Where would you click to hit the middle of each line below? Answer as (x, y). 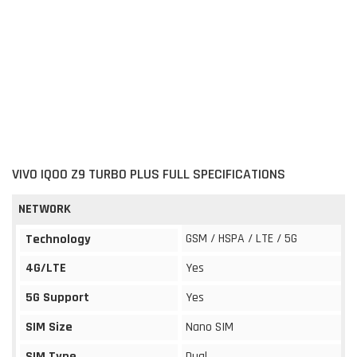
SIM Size (49, 327)
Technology (58, 239)
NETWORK (45, 209)
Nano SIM (210, 327)
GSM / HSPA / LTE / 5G (241, 238)
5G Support (57, 297)
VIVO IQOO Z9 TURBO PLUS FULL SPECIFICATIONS (149, 174)
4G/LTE (46, 268)
